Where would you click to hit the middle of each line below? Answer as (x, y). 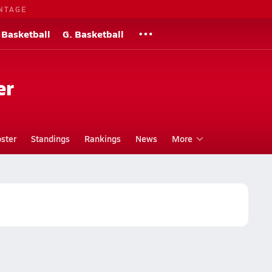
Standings (50, 138)
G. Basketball (93, 34)
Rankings (102, 138)
